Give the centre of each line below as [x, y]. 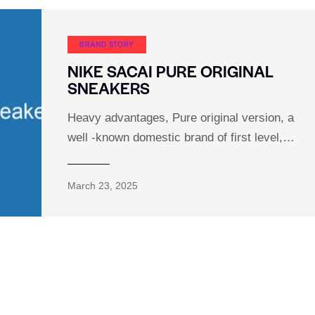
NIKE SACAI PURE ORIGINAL [170, 71]
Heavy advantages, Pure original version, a [180, 118]
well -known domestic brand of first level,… [181, 138]
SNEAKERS [108, 88]
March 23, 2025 [102, 186]
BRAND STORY [107, 44]
